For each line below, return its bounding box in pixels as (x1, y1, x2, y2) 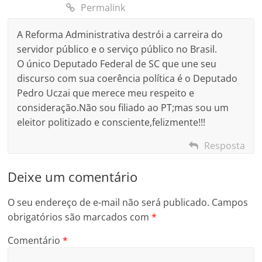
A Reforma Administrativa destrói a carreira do (17, 28, 223, 41)
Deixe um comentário (8, 168, 138, 185)
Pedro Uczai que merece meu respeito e (17, 87, 195, 99)
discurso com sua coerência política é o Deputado (17, 72, 238, 85)
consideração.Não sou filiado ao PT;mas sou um (17, 101, 229, 114)
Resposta (204, 139, 245, 152)
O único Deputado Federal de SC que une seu (17, 57, 217, 70)
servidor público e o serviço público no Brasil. (17, 43, 218, 56)
